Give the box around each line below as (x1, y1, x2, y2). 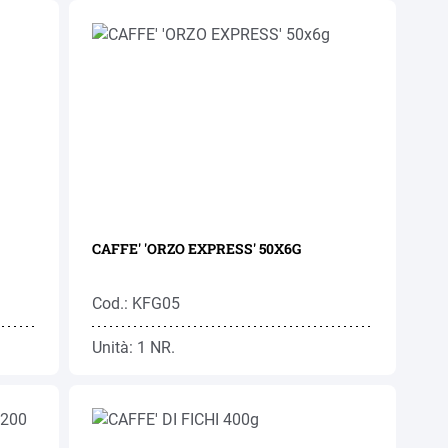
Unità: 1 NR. (92, 338, 176, 357)
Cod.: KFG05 (92, 294, 181, 313)
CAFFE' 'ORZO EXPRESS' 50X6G (92, 239, 302, 258)
